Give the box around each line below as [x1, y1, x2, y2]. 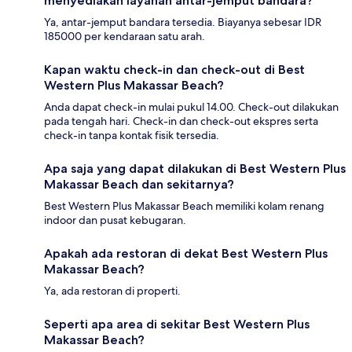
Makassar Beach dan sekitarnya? [44, 176, 234, 192]
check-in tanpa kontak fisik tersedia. [44, 127, 219, 142]
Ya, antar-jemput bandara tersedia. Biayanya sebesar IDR [44, 14, 321, 29]
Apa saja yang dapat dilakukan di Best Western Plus [44, 160, 346, 176]
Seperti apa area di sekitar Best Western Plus [44, 316, 310, 332]
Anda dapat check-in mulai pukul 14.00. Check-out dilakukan [44, 99, 339, 114]
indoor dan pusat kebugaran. [44, 212, 186, 227]
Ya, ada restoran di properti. [44, 283, 181, 298]
